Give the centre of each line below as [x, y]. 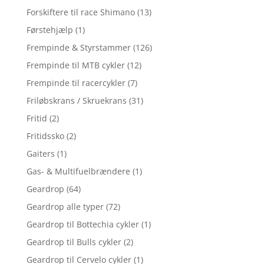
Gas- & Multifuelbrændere [78, 171]
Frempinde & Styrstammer [78, 48]
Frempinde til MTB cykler [75, 65]
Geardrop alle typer [65, 207]
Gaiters [40, 154]
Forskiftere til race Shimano [80, 12]
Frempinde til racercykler [76, 83]
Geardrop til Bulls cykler [74, 242]
